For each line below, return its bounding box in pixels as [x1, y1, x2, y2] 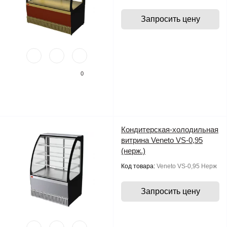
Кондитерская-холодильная [121, 125, 218, 134]
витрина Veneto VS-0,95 [121, 136, 203, 144]
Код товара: [121, 163, 157, 170]
